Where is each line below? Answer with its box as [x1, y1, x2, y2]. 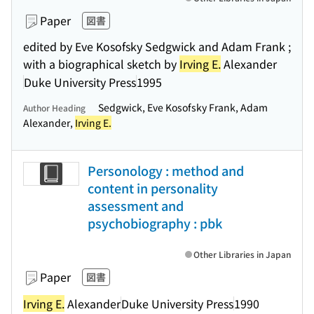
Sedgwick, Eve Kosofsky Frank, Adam [98, 100, 268, 114]
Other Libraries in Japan [193, 248, 291, 260]
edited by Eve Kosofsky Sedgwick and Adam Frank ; [23, 38, 291, 55]
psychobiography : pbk [88, 214, 222, 232]
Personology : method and [88, 161, 244, 179]
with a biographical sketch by [23, 55, 179, 72]
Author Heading [23, 102, 86, 114]
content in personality [88, 179, 218, 197]
